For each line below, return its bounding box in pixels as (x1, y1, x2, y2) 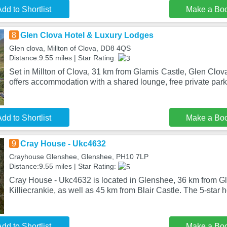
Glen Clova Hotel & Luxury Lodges (20, 31, 154, 40)
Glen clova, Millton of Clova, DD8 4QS (9, 44, 131, 52)
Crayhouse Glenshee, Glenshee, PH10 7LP (9, 153, 148, 161)
